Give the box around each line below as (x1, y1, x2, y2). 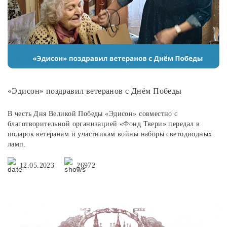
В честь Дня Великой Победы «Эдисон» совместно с (8, 110, 178, 118)
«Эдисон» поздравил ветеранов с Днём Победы (8, 87, 182, 96)
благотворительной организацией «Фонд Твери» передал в (8, 120, 200, 128)
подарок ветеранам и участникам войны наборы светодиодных (8, 130, 212, 138)
